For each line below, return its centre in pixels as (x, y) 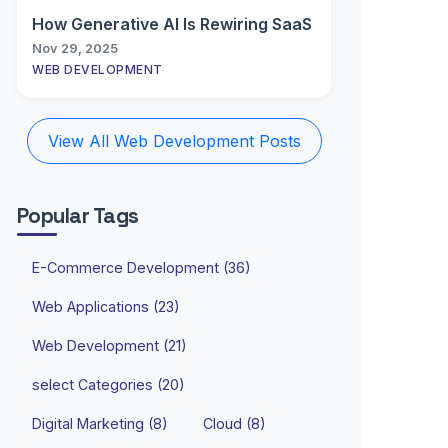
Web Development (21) (109, 345)
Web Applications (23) (106, 306)
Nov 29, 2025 (75, 48)
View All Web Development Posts (174, 141)
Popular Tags (78, 216)
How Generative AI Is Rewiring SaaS (172, 24)
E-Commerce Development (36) (141, 267)
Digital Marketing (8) (100, 423)
